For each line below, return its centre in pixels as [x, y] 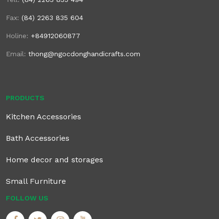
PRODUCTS [25, 98]
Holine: [18, 36]
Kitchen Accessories [44, 117]
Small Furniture [36, 181]
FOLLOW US [27, 198]
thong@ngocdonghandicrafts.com [84, 54]
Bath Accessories [38, 138]
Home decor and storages [55, 160]
